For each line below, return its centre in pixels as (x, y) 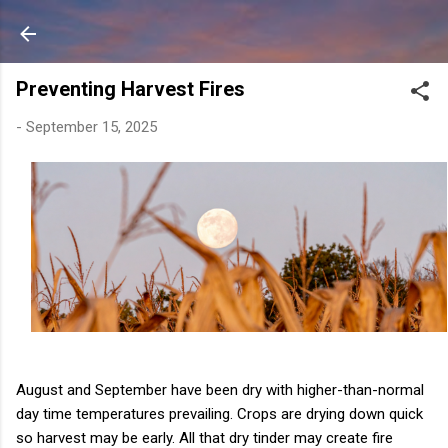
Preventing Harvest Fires (130, 89)
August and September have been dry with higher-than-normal (220, 389)
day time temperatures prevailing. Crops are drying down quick (219, 413)
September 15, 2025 (91, 127)
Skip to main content (231, 25)
